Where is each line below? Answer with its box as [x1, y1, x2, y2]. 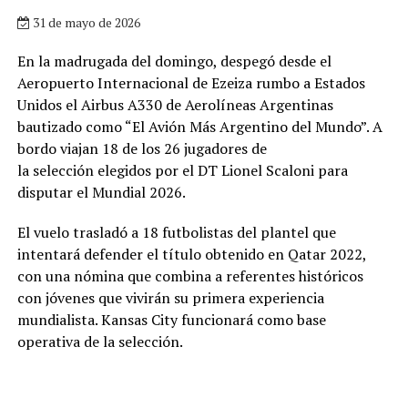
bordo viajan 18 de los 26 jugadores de [16, 138, 267, 158]
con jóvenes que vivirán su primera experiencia [16, 287, 324, 308]
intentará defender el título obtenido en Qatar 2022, [16, 243, 366, 264]
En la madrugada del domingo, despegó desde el [16, 50, 331, 71]
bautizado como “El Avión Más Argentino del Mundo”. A [16, 116, 382, 137]
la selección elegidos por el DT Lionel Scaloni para [16, 159, 348, 180]
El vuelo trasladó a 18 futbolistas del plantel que [16, 221, 336, 242]
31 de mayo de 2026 [29, 13, 140, 31]
